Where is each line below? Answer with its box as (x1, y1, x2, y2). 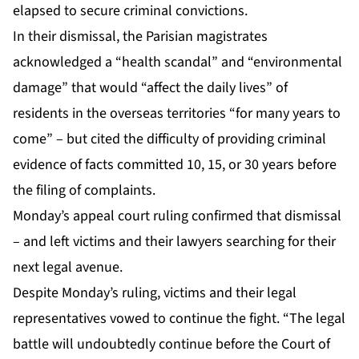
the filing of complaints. (13, 179, 155, 200)
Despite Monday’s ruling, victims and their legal (13, 282, 296, 303)
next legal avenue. (13, 256, 123, 277)
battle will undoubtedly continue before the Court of (13, 333, 330, 354)
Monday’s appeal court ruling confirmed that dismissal (13, 205, 341, 226)
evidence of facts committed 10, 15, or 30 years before (13, 154, 337, 175)
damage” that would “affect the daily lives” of (13, 77, 288, 98)
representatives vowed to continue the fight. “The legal (13, 308, 345, 329)
